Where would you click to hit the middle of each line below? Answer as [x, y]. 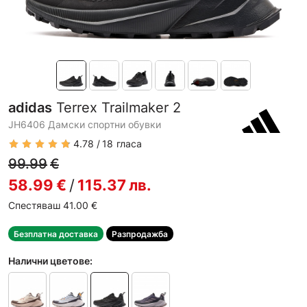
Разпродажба [140, 234]
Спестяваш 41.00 [48, 205]
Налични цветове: [50, 261]
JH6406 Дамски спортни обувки [85, 124]
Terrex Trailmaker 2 [116, 108]
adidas [30, 108]
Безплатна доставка [56, 234]
